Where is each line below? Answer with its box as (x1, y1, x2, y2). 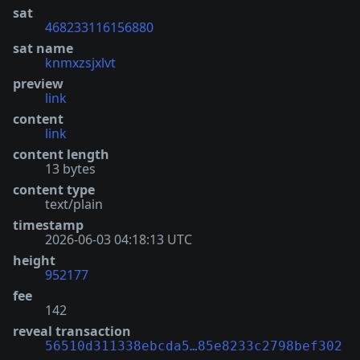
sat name (13, 39, 73, 57)
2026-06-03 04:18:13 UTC (45, 230, 192, 248)
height (13, 251, 55, 269)
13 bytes (45, 159, 96, 178)
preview (13, 74, 63, 92)
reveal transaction (13, 321, 131, 340)
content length (13, 145, 109, 163)
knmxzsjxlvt (45, 53, 116, 72)
